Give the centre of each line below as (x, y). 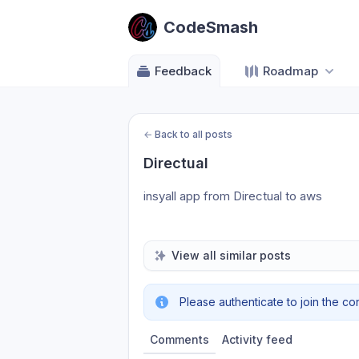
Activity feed (257, 339)
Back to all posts (194, 134)
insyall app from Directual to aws (233, 196)
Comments (179, 339)
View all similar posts (231, 255)
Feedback (183, 71)
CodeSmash (211, 27)
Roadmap (290, 71)
